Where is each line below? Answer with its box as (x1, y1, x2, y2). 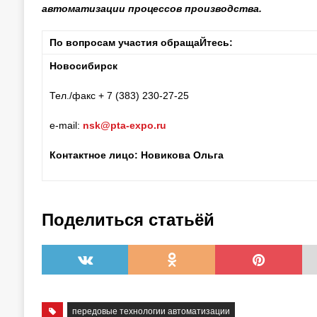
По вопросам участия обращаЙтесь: (49, 37, 233, 48)
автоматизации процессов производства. (41, 3, 262, 14)
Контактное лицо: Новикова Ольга (49, 149, 224, 161)
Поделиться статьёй (41, 210, 214, 229)
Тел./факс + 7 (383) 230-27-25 (49, 90, 189, 101)
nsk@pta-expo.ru (82, 120, 166, 131)
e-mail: (49, 120, 83, 131)
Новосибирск (49, 60, 117, 71)
